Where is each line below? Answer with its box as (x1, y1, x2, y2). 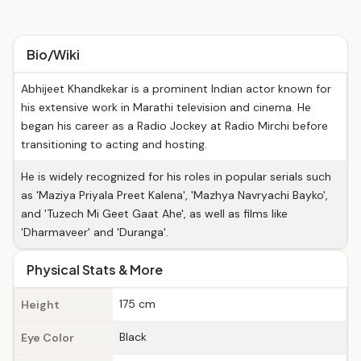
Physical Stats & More (27, 261, 163, 278)
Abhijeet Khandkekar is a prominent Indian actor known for (21, 81, 331, 96)
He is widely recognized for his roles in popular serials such (21, 169, 331, 184)
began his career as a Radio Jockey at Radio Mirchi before (21, 118, 328, 133)
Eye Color (21, 330, 74, 345)
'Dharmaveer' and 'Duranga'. (21, 225, 168, 239)
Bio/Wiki (27, 46, 80, 63)
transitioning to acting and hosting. (21, 137, 207, 151)
